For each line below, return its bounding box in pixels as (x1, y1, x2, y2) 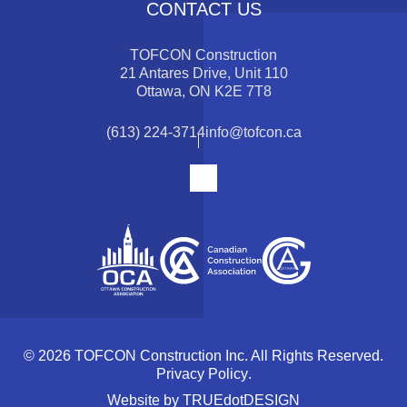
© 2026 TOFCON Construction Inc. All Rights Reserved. (24, 348, 383, 364)
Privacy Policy (155, 366, 248, 382)
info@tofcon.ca (204, 124, 302, 141)
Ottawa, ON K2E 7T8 (135, 84, 272, 100)
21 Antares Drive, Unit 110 (119, 65, 288, 82)
